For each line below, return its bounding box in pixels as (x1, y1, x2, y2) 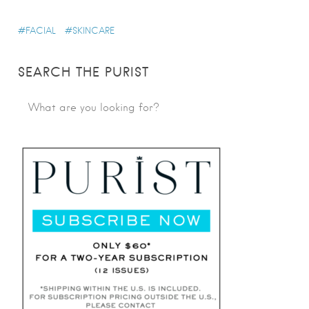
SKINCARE (72, 26, 114, 37)
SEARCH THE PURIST (18, 64, 149, 81)
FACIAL (26, 26, 56, 37)
